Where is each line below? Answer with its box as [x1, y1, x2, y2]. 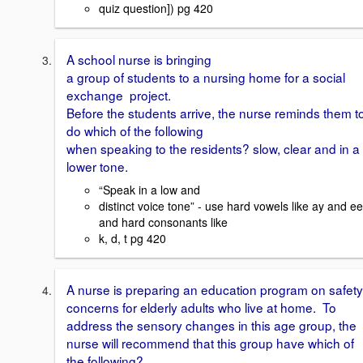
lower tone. [66, 157, 131, 176]
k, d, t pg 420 [99, 230, 166, 247]
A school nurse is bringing [66, 50, 211, 69]
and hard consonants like [99, 214, 228, 231]
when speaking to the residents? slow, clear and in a [66, 139, 360, 158]
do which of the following [66, 122, 203, 140]
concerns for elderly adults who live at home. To [66, 298, 336, 317]
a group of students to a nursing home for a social [66, 68, 345, 87]
